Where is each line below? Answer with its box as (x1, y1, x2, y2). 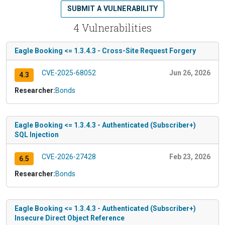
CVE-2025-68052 (41, 68, 96, 77)
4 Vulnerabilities (73, 21, 152, 34)
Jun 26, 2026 (169, 68, 210, 77)
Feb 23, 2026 (169, 152, 210, 161)
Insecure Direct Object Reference (15, 214, 125, 222)
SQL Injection (15, 130, 59, 139)
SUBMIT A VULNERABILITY (67, 4, 158, 13)
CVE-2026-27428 (41, 152, 96, 161)
